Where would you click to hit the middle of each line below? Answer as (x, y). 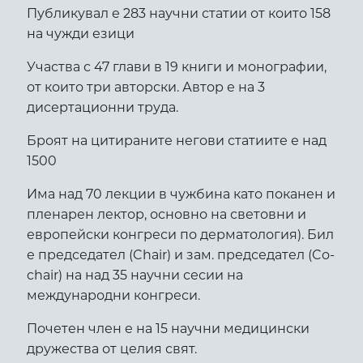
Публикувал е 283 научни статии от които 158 (178, 13)
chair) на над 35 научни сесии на (135, 275)
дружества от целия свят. (111, 348)
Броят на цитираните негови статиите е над (176, 140)
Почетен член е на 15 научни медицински (168, 328)
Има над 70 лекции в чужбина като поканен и (181, 194)
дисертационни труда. (102, 107)
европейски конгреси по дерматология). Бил (180, 234)
